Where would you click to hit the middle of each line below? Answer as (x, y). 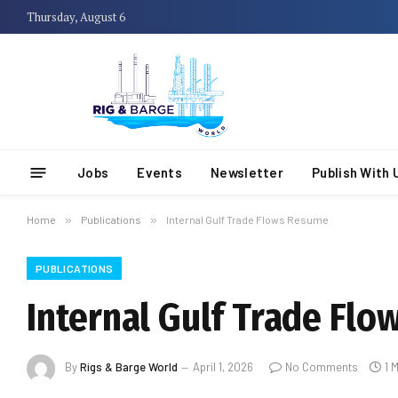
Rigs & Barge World (129, 367)
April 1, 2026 (223, 367)
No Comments (322, 367)
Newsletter (247, 172)
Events (160, 172)
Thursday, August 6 (76, 16)
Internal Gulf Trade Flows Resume (247, 219)
